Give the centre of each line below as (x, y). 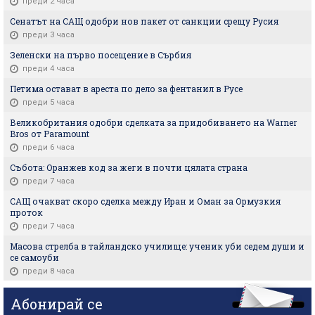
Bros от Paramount (50, 133)
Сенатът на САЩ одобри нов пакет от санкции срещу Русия (144, 21)
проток (26, 212)
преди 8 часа (49, 271)
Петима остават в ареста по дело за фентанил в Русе (126, 88)
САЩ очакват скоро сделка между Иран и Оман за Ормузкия (145, 201)
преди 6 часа (49, 147)
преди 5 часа (49, 102)
